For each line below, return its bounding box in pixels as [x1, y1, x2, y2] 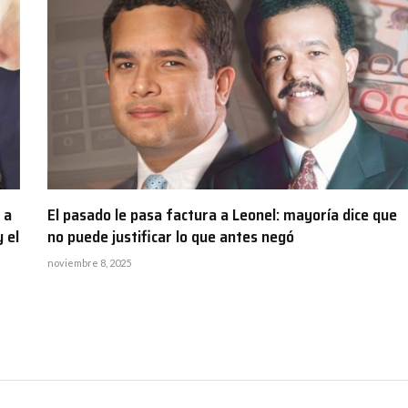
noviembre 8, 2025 [46, 256, 131, 269]
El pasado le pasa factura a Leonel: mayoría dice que [46, 201, 397, 228]
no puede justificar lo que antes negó [46, 223, 294, 250]
